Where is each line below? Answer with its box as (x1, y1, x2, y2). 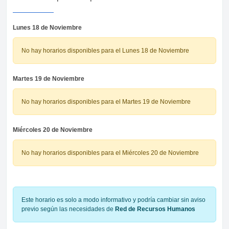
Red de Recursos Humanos (115, 205, 195, 213)
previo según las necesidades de (21, 205, 115, 213)
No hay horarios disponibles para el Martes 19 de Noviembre (21, 98, 191, 105)
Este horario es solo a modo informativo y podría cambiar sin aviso (21, 196, 205, 203)
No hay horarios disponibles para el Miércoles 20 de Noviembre (21, 149, 199, 156)
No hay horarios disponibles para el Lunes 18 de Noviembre (21, 47, 189, 54)
